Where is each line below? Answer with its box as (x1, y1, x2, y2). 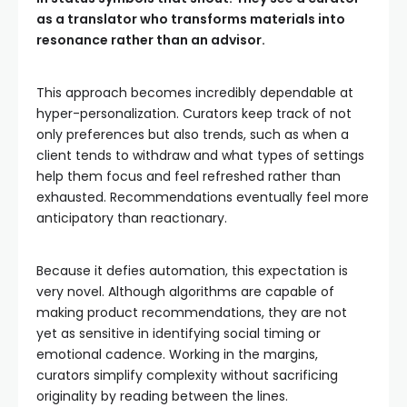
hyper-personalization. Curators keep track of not (36, 104, 352, 123)
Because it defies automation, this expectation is (36, 262, 348, 280)
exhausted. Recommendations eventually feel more (36, 188, 369, 206)
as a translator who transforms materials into (36, 10, 345, 28)
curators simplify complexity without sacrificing (36, 366, 338, 384)
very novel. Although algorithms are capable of (36, 283, 334, 301)
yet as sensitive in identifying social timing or (36, 324, 321, 342)
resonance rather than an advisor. (36, 31, 265, 49)
